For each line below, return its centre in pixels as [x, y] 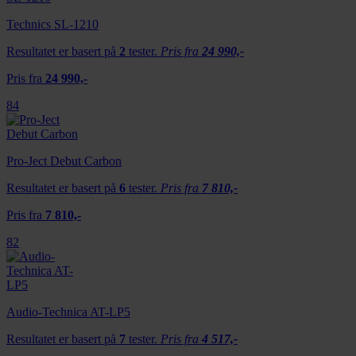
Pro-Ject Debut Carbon [64, 161]
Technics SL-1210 [52, 24]
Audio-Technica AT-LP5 [68, 311]
